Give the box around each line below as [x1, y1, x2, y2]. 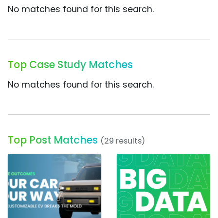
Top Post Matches [8, 133, 98, 147]
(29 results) [100, 135, 145, 147]
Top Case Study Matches [8, 57, 133, 72]
